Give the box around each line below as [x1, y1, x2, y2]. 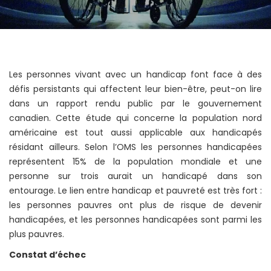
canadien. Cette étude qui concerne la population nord [9, 111, 262, 124]
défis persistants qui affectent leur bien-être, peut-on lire [9, 82, 262, 95]
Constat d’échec [9, 248, 86, 261]
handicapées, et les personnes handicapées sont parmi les [9, 213, 262, 226]
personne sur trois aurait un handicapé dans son [9, 169, 262, 182]
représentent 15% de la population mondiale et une [9, 155, 262, 168]
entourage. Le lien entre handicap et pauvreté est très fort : [9, 184, 262, 197]
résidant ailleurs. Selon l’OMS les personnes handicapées [9, 140, 262, 153]
